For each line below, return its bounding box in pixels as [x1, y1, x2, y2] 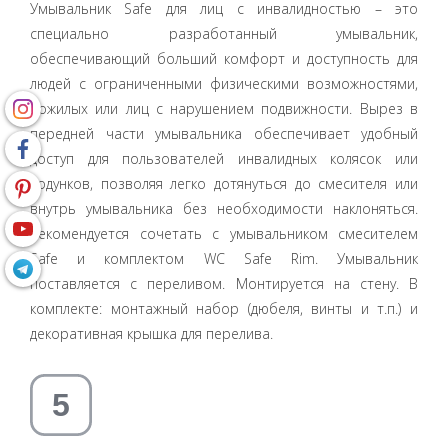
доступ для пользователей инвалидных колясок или [30, 148, 418, 168]
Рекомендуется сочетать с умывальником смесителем [30, 223, 418, 243]
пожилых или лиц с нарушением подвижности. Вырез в [30, 98, 418, 118]
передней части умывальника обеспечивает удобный [30, 123, 418, 143]
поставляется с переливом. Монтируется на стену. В [30, 273, 418, 293]
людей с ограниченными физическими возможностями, [30, 73, 418, 93]
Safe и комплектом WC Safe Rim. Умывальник [30, 248, 418, 268]
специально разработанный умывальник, [30, 23, 418, 43]
